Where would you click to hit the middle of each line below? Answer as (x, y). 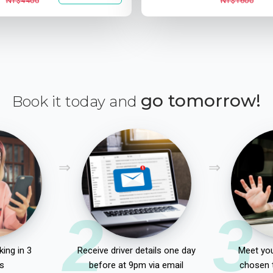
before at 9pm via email (136, 265)
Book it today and (76, 101)
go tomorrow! (201, 101)
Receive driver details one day (136, 250)
